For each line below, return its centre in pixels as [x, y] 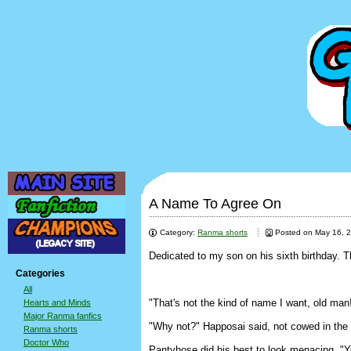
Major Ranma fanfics [63, 316]
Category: [179, 232]
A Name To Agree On [215, 204]
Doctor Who [46, 342]
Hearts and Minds [57, 302]
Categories [40, 273]
